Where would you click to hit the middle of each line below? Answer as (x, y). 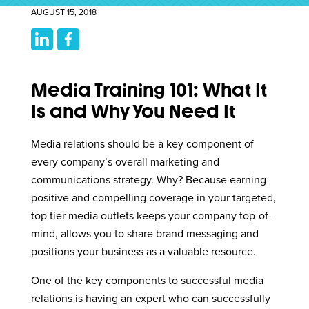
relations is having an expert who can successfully (151, 299)
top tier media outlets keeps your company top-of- (152, 216)
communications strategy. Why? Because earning (149, 180)
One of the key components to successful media (148, 281)
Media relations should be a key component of (143, 144)
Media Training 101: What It (149, 91)
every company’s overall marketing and (126, 162)
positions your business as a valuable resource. (144, 252)
